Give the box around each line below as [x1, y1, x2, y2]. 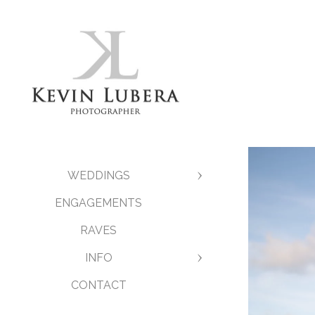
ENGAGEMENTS [55, 196, 142, 210]
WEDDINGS [67, 169, 130, 182]
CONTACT [70, 278, 127, 292]
